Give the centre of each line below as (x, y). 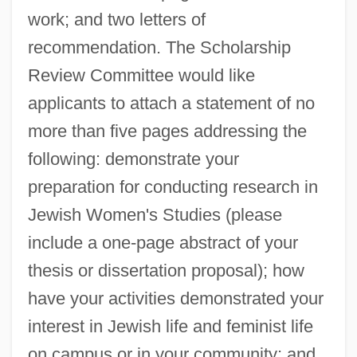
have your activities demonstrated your (175, 298)
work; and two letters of (116, 19)
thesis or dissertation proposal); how (166, 270)
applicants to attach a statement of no (171, 103)
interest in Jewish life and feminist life (170, 326)
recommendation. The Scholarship (159, 47)
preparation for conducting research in (173, 186)
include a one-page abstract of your (163, 242)
